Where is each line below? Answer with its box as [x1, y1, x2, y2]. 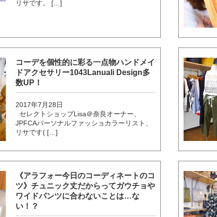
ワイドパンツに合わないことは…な [15, 192, 140, 201]
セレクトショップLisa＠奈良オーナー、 [15, 109, 141, 118]
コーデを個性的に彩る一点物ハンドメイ [15, 58, 155, 66]
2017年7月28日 [15, 100, 63, 108]
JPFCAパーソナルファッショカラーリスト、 [15, 119, 153, 127]
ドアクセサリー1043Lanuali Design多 [15, 68, 151, 77]
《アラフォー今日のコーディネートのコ [15, 171, 155, 180]
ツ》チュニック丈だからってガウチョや [15, 182, 155, 190]
